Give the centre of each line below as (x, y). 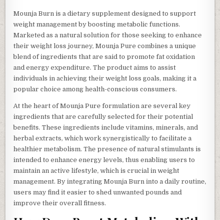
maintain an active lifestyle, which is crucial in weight (96, 170)
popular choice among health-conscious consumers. (95, 89)
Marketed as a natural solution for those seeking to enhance (108, 35)
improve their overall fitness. (60, 203)
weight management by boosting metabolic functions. (97, 24)
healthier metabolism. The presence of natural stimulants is (107, 149)
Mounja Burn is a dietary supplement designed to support (105, 13)
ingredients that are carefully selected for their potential (103, 116)
